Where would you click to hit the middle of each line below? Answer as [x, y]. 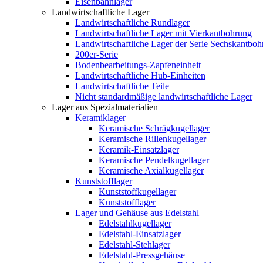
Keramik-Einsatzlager [139, 149]
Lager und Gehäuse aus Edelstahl [137, 213]
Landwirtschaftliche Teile [122, 86]
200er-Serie [97, 54]
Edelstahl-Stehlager [134, 245]
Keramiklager [100, 118]
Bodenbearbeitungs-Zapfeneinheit [138, 65]
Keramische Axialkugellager [151, 171]
